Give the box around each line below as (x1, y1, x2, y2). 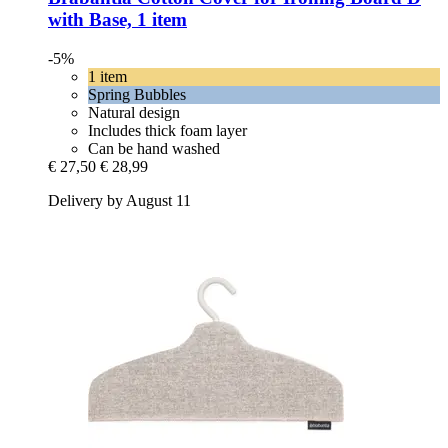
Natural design (88, 103, 180, 121)
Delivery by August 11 (48, 191, 191, 209)
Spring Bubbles (88, 85, 186, 103)
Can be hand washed (88, 139, 220, 157)
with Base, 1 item (48, 9, 187, 30)
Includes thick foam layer (88, 121, 247, 139)
